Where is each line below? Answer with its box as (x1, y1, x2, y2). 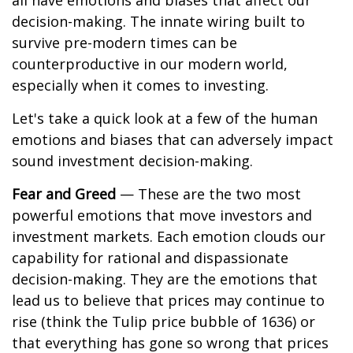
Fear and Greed (12, 184, 116, 203)
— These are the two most (116, 184, 301, 203)
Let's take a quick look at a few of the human (12, 109, 318, 128)
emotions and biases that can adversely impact (12, 130, 333, 149)
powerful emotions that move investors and (12, 206, 312, 225)
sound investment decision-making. (12, 151, 253, 170)
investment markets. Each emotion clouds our (12, 227, 325, 246)
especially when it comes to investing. (12, 76, 269, 95)
